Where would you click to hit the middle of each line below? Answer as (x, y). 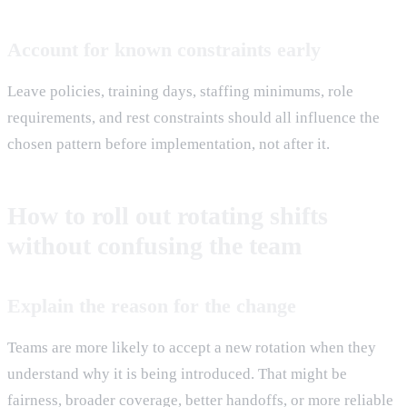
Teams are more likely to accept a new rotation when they (192, 347)
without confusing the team (154, 245)
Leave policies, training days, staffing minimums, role (180, 91)
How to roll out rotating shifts (168, 215)
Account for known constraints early (164, 49)
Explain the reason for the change (152, 305)
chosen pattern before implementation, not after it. (169, 144)
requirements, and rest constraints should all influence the (194, 117)
